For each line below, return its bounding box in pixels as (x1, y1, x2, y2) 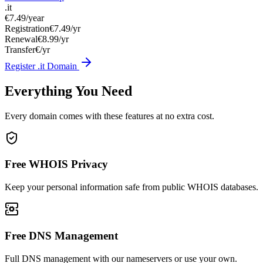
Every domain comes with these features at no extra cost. (5, 110, 214, 121)
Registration (5, 23, 49, 33)
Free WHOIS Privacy (5, 158, 108, 171)
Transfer (5, 44, 35, 55)
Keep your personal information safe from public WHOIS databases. (5, 182, 258, 193)
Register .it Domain (5, 60, 79, 71)
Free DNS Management (5, 229, 118, 242)
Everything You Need (5, 83, 132, 99)
